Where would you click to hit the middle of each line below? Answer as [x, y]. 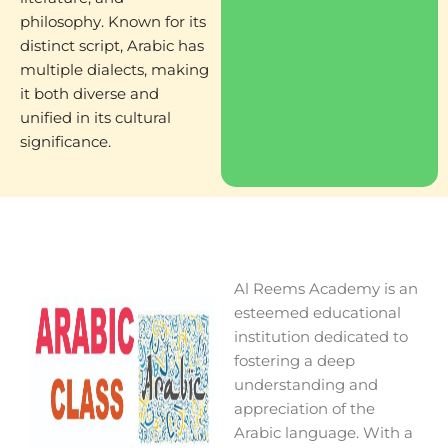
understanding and [306, 385]
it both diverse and [89, 94]
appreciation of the [304, 409]
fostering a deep [294, 361]
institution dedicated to [321, 337]
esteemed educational [317, 313]
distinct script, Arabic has [112, 46]
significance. [65, 142]
